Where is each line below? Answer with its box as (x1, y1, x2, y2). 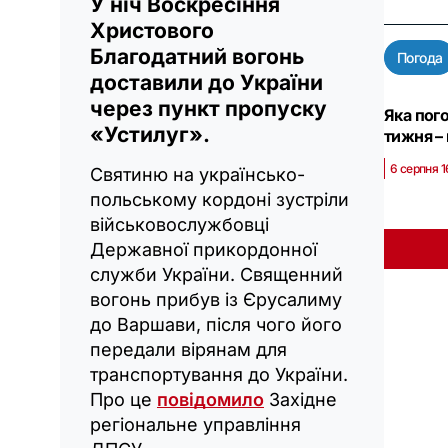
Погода (396, 49, 443, 66)
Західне (264, 389, 337, 411)
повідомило (157, 389, 264, 411)
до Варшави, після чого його (90, 314, 342, 336)
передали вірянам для (90, 339, 287, 361)
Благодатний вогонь (90, 44, 304, 70)
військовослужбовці (90, 214, 269, 236)
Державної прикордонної (90, 239, 317, 261)
